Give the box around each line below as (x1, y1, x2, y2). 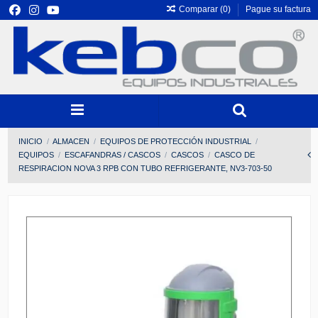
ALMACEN (52, 137, 89, 146)
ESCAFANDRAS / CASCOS (64, 150, 160, 160)
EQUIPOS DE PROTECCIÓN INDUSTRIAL (100, 137, 252, 146)
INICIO (18, 137, 43, 146)
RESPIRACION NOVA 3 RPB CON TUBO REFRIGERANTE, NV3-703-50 (18, 164, 272, 173)
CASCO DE (214, 150, 256, 160)
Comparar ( (178, 4, 223, 15)
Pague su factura (245, 4, 311, 15)
